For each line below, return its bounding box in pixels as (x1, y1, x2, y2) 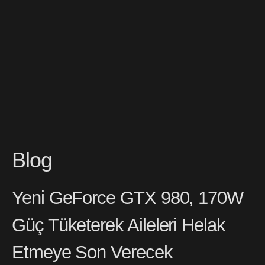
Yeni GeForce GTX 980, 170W (12, 188, 243, 209)
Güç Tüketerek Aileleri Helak (12, 215, 225, 236)
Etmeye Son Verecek (12, 242, 173, 263)
